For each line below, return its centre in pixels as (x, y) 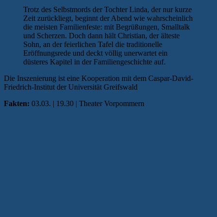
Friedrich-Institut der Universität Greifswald (71, 87)
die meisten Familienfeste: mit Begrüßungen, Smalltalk (107, 27)
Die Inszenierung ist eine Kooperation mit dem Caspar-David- (99, 78)
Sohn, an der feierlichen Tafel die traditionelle (93, 45)
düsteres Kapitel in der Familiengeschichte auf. (94, 62)
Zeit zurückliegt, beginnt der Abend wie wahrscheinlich (108, 18)
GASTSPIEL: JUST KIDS (69, 124)
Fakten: (17, 104)
